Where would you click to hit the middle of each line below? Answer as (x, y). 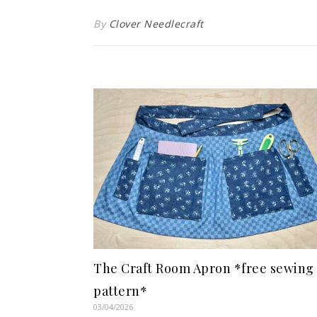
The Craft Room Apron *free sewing (204, 268)
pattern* (120, 290)
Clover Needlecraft (156, 24)
